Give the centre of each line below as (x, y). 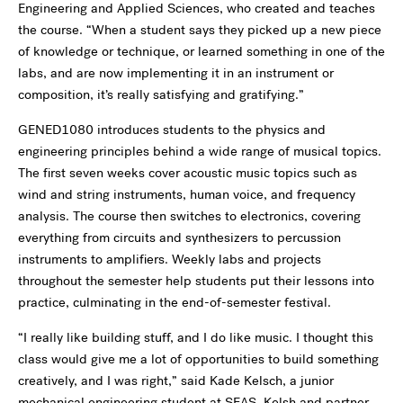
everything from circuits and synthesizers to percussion (179, 237)
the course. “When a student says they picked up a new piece (200, 30)
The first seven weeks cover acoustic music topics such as (188, 173)
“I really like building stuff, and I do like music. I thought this (196, 337)
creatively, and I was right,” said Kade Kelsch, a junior (176, 381)
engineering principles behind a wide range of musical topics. (200, 151)
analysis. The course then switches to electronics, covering (189, 216)
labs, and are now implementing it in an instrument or (176, 73)
